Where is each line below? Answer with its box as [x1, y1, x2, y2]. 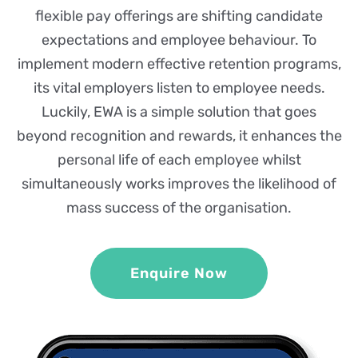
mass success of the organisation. [66, 199, 292, 217]
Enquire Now [130, 264, 228, 282]
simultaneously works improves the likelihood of [22, 175, 336, 193]
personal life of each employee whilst [57, 151, 301, 169]
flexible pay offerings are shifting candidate [35, 7, 323, 26]
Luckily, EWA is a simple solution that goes [42, 103, 316, 121]
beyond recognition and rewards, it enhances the [16, 127, 342, 145]
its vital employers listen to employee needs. [33, 79, 325, 97]
